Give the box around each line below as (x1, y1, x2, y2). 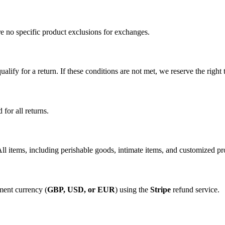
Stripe (150, 185, 171, 194)
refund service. (171, 185, 219, 194)
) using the (115, 185, 150, 194)
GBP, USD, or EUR (47, 185, 115, 194)
